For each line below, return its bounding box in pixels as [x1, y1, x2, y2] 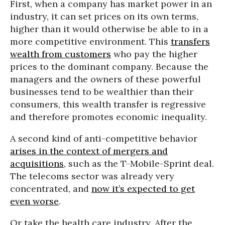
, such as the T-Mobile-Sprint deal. [64, 158, 214, 170]
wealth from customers [10, 48, 111, 60]
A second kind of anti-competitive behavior [10, 133, 197, 145]
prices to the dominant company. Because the [10, 61, 208, 73]
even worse [10, 195, 59, 207]
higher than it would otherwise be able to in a [10, 23, 208, 35]
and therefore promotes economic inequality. [10, 111, 207, 123]
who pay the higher [111, 48, 197, 60]
